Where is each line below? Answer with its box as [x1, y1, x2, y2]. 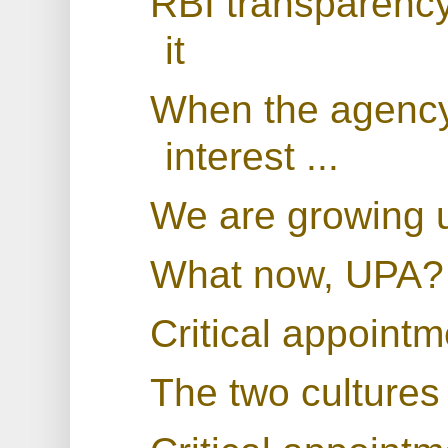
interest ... [164, 133, 339, 178]
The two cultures [149, 369, 440, 414]
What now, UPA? [149, 251, 444, 296]
